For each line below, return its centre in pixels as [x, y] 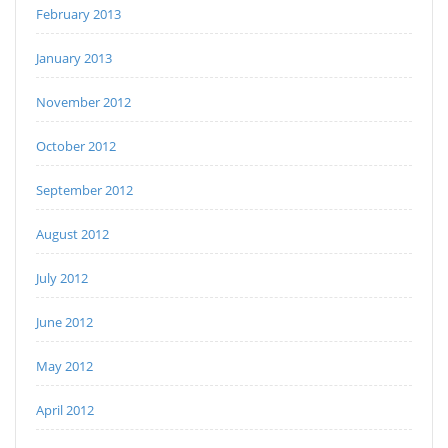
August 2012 [72, 233]
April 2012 [65, 409]
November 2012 [83, 101]
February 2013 [78, 13]
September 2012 [84, 189]
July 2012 [62, 277]
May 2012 [64, 365]
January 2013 [74, 57]
